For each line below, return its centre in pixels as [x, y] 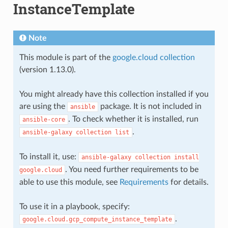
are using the [43, 106]
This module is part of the [66, 57]
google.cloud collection [153, 57]
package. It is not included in [150, 106]
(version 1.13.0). [47, 69]
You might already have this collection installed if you [114, 94]
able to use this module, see [69, 182]
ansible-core [44, 119]
